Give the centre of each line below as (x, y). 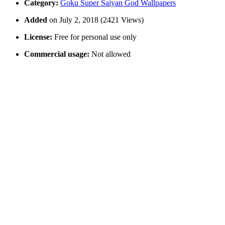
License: (38, 37)
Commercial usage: (57, 54)
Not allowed (110, 54)
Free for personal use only (94, 37)
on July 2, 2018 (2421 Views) (96, 20)
